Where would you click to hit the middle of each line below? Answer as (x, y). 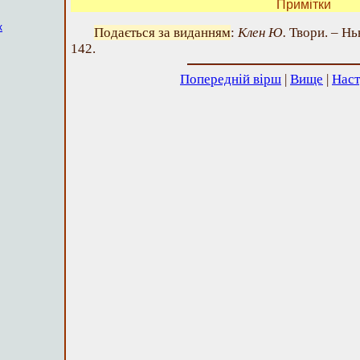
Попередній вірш (231, 79)
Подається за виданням (162, 33)
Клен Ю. (262, 33)
